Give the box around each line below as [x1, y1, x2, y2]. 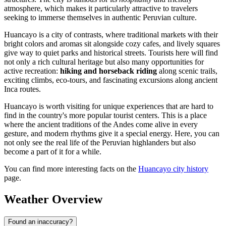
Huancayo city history [138, 164, 208, 174]
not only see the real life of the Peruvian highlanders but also [4, 138, 196, 147]
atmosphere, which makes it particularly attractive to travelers [4, 4, 198, 13]
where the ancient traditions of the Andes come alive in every [4, 120, 198, 129]
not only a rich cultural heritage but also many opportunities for [4, 58, 204, 67]
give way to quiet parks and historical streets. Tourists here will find [4, 48, 218, 58]
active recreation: [4, 67, 60, 76]
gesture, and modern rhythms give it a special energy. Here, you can [4, 129, 219, 138]
